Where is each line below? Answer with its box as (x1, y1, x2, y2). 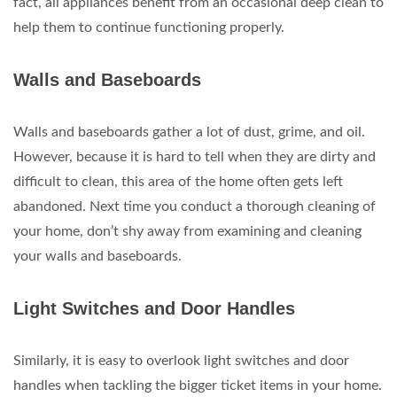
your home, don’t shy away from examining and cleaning (13, 224, 362, 238)
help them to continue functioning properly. (13, 20, 284, 35)
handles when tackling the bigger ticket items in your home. (13, 378, 382, 393)
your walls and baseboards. (13, 249, 182, 263)
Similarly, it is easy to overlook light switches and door (13, 354, 349, 368)
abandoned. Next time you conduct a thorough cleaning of (13, 199, 376, 214)
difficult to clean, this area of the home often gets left (13, 175, 343, 189)
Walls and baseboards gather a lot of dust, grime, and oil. (13, 125, 365, 139)
